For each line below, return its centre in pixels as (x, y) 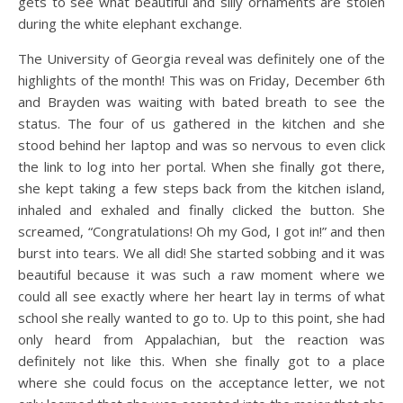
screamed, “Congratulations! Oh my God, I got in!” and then (201, 231)
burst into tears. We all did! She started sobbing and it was (201, 252)
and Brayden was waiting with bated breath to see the (201, 101)
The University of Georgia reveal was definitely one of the (201, 58)
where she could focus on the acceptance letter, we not (201, 382)
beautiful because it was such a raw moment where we (201, 274)
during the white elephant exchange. (132, 23)
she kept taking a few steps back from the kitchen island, (201, 188)
